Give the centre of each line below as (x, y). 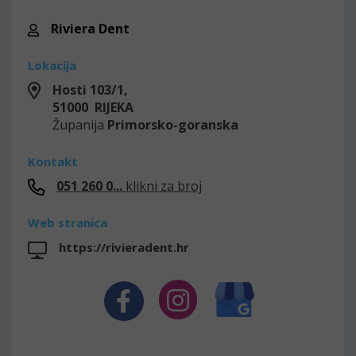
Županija (80, 125)
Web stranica (68, 222)
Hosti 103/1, (90, 90)
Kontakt (53, 161)
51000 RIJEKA (93, 107)
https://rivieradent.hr (124, 247)
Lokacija (52, 65)
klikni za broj (162, 186)
